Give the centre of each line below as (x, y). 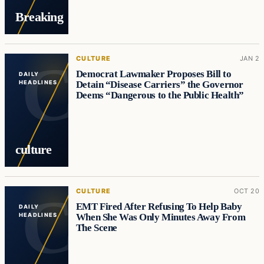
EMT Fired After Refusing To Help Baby (159, 206)
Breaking (39, 17)
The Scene (97, 227)
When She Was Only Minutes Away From (161, 217)
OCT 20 (247, 191)
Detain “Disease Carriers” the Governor (159, 84)
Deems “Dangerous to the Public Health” (160, 95)
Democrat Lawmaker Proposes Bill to (154, 74)
